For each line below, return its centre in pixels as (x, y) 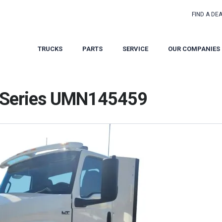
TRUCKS (50, 49)
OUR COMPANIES (194, 49)
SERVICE (135, 49)
